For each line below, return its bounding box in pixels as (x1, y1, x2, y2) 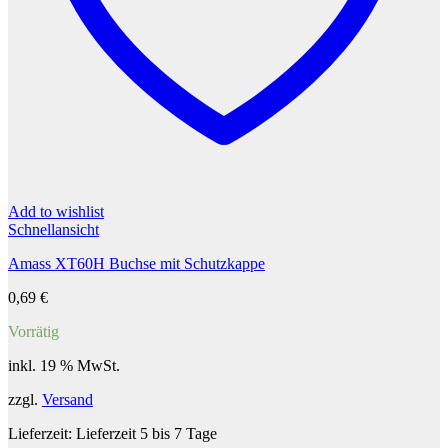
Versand (42, 391, 93, 409)
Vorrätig (8, 323, 59, 341)
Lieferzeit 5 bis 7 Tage (76, 425, 217, 443)
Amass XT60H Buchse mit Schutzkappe (8, 255, 265, 273)
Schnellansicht (8, 221, 99, 239)
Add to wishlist (8, 203, 104, 221)
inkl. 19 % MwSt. (8, 357, 120, 375)
